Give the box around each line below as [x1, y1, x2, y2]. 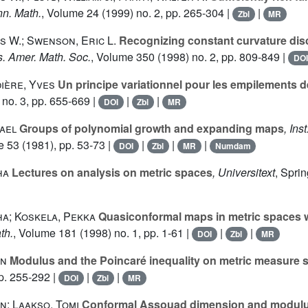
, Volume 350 [91, 49, 155, 65]
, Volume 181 [13, 225, 77, 241]
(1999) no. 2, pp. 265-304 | [99, 5, 232, 21]
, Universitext [212, 164, 275, 181]
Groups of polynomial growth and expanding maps [16, 120, 284, 137]
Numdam [214, 140, 251, 153]
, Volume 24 [41, 5, 99, 21]
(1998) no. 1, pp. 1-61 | [77, 225, 192, 241]
